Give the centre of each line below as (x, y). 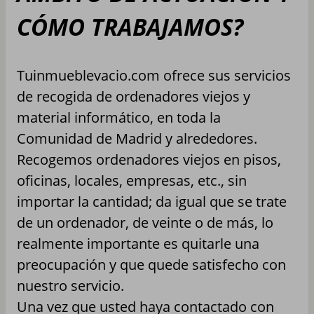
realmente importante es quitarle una (138, 243)
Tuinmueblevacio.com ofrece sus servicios (154, 75)
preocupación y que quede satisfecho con (151, 264)
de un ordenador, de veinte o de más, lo (145, 222)
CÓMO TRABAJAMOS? (130, 27)
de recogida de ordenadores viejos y (134, 96)
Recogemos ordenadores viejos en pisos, (149, 159)
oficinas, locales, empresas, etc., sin (132, 180)
